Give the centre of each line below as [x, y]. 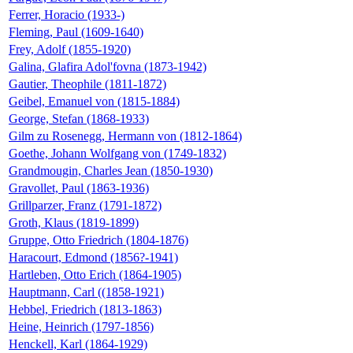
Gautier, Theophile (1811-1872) [87, 84]
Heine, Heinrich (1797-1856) [81, 327]
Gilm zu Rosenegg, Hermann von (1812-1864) [125, 136]
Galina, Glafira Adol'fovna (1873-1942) [108, 67]
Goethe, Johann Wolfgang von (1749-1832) [117, 154]
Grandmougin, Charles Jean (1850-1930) [111, 171]
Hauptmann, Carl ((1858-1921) [86, 292]
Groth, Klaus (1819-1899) [74, 223]
